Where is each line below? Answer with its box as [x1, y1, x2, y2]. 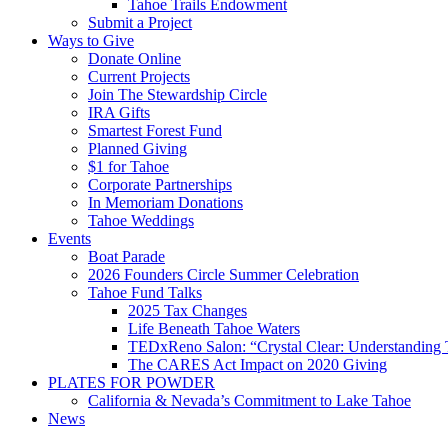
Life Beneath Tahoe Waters [128, 320, 300, 337]
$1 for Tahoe [88, 158, 169, 175]
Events [48, 230, 91, 247]
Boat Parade [88, 248, 165, 265]
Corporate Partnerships [88, 176, 232, 193]
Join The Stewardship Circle [88, 86, 267, 103]
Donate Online [88, 50, 181, 67]
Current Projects [88, 68, 190, 85]
